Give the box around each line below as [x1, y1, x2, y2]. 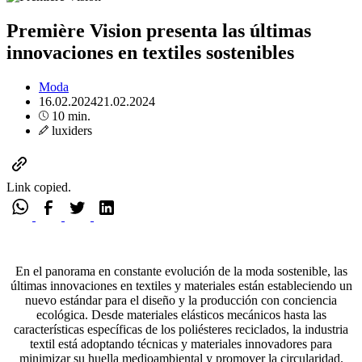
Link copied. [6, 179, 71, 194]
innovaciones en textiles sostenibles [6, 41, 294, 63]
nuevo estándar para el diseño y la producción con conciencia [25, 293, 337, 307]
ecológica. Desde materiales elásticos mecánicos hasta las [36, 307, 326, 322]
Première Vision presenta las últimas [6, 19, 311, 41]
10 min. [48, 108, 90, 123]
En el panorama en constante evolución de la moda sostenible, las [15, 263, 347, 278]
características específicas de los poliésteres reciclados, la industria [14, 322, 348, 336]
